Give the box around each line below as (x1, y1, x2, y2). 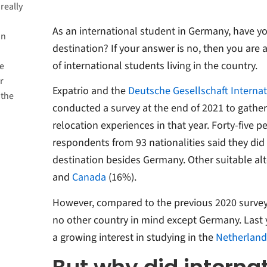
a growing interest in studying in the (52, 229, 216, 245)
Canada (72, 170, 106, 185)
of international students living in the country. (52, 58, 260, 73)
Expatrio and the (52, 83, 128, 99)
